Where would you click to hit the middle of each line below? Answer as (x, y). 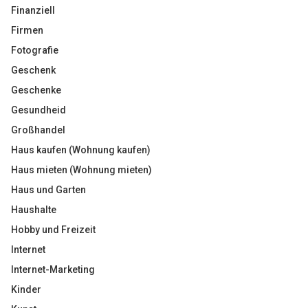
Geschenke (36, 90)
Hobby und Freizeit (53, 230)
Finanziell (33, 10)
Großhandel (38, 130)
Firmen (27, 30)
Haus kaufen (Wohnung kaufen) (81, 150)
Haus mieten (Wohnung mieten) (81, 170)
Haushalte (34, 210)
